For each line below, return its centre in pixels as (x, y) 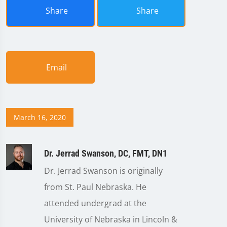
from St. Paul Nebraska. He (95, 187)
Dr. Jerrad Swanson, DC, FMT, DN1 (105, 154)
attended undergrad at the (95, 203)
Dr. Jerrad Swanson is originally (103, 171)
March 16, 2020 (40, 118)
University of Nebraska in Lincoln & (110, 220)
